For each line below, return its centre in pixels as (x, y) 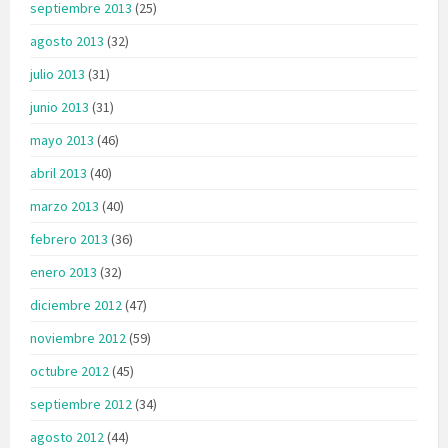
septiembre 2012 (81, 403)
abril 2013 (58, 172)
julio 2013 (57, 73)
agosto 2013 (67, 40)
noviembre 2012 (78, 337)
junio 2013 (59, 106)
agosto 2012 (67, 436)
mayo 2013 (62, 139)
